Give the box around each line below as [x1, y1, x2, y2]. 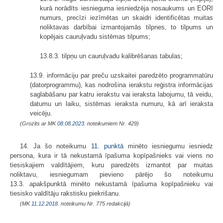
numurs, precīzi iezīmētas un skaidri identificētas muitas [40, 14, 213, 22]
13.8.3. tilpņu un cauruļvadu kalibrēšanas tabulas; [40, 52, 183, 60]
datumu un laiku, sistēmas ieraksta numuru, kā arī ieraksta [30, 100, 213, 108]
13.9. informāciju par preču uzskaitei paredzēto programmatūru [30, 72, 213, 80]
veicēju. [30, 110, 52, 117]
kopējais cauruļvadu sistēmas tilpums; [40, 33, 150, 41]
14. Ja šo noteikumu [20, 142, 91, 150]
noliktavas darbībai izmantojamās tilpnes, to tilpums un [40, 23, 213, 31]
